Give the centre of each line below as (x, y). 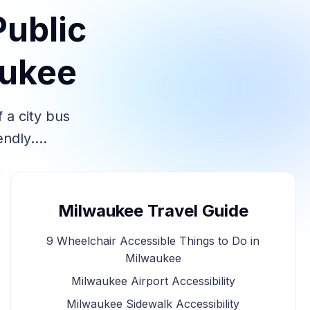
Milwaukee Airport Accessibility (153, 281)
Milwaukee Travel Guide (153, 211)
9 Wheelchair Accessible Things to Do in (153, 241)
